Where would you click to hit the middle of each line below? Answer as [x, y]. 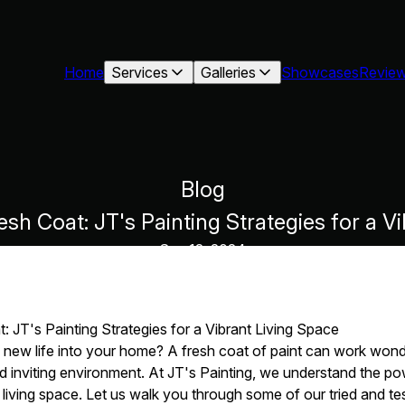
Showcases [320, 72]
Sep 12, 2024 [202, 250]
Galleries [229, 72]
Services [140, 72]
